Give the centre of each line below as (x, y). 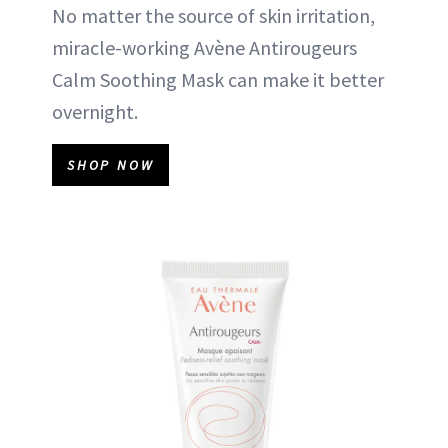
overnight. (95, 111)
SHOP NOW (111, 165)
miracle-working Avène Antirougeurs (204, 47)
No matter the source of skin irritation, (213, 15)
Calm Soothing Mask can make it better (218, 79)
